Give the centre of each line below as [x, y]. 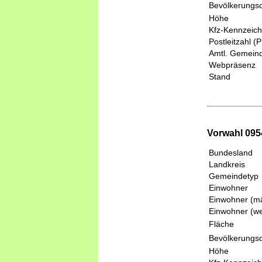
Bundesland [231, 153]
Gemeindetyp [234, 176]
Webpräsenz [232, 65]
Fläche [221, 224]
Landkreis [227, 165]
